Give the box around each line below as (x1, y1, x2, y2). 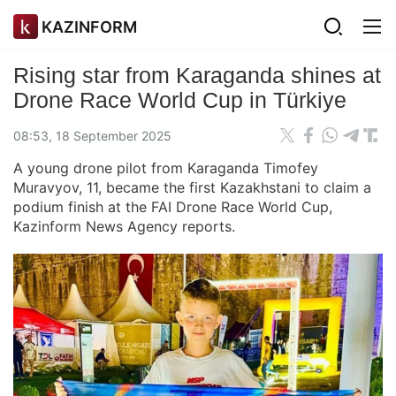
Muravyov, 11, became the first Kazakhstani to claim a (13, 179, 371, 196)
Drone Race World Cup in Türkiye (13, 88, 346, 112)
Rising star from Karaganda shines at (13, 63, 381, 88)
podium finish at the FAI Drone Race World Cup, (13, 198, 332, 216)
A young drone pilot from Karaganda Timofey (13, 159, 318, 177)
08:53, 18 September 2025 (13, 127, 171, 143)
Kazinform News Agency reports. (13, 217, 240, 235)
